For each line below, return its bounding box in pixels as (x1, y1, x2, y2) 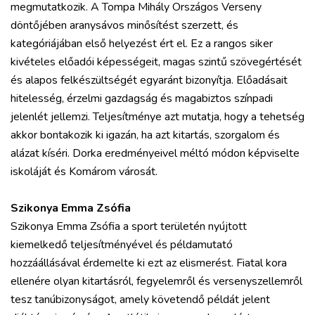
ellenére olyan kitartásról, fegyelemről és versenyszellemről (11, 274, 302, 289)
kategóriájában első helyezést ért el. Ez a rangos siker (11, 36, 273, 51)
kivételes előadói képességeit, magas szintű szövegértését (11, 54, 302, 70)
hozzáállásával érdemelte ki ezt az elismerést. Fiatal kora (11, 255, 287, 271)
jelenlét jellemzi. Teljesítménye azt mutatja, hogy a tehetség (11, 109, 304, 124)
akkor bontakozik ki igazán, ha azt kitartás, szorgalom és (11, 127, 280, 143)
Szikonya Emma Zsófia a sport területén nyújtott (11, 219, 247, 234)
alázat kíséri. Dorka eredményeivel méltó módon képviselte (11, 146, 300, 161)
